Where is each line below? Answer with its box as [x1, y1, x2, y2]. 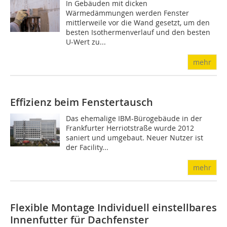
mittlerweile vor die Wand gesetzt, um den [66, 18, 210, 28]
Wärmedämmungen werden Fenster [66, 8, 190, 18]
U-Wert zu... [66, 37, 106, 47]
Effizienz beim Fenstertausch [10, 95, 153, 109]
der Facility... [66, 142, 109, 153]
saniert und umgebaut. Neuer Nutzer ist [66, 133, 204, 143]
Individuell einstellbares [97, 201, 217, 215]
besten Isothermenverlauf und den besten [66, 27, 211, 37]
